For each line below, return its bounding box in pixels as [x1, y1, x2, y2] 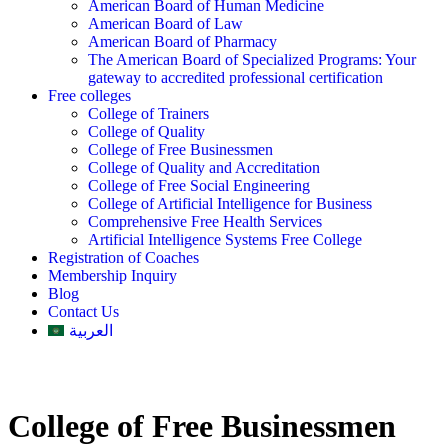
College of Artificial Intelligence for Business [88, 195, 372, 212]
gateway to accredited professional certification [88, 69, 383, 86]
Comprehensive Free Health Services [88, 213, 322, 230]
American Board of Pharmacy [88, 33, 277, 50]
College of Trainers [88, 105, 209, 122]
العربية [68, 322, 113, 339]
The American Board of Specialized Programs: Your [88, 51, 416, 68]
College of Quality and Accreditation [88, 159, 320, 176]
